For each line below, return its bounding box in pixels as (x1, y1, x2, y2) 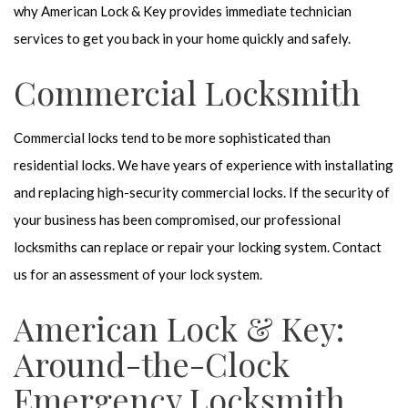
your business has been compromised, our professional (14, 211, 341, 228)
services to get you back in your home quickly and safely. (14, 30, 351, 46)
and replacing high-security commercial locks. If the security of (14, 184, 390, 200)
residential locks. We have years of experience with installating (14, 157, 393, 173)
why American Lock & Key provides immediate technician (14, 3, 352, 19)
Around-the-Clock (14, 342, 290, 385)
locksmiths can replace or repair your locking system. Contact (14, 239, 382, 255)
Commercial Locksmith (14, 70, 361, 114)
